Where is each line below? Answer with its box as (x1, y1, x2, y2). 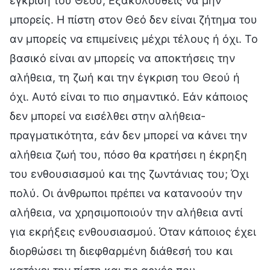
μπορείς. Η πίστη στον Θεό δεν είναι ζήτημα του (10, 13, 257, 26)
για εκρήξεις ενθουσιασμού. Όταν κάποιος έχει (10, 225, 256, 238)
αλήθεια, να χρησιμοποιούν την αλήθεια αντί (10, 206, 243, 219)
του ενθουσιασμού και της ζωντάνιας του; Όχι (10, 167, 249, 180)
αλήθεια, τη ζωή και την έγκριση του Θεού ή (10, 71, 240, 84)
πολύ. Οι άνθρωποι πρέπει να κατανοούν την (10, 186, 242, 199)
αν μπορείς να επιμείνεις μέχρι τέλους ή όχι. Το (10, 32, 258, 45)
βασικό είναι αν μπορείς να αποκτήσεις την (10, 51, 235, 64)
